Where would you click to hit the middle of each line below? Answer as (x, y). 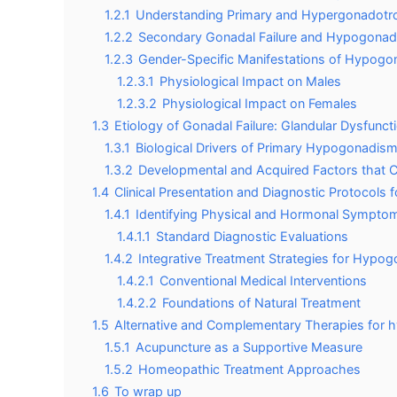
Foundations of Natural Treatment (261, 302)
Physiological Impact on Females (260, 103)
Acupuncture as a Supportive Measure (249, 346)
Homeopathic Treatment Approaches (249, 369)
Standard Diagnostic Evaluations (252, 236)
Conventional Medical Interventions (263, 280)
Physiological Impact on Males (250, 81)
